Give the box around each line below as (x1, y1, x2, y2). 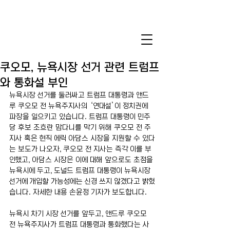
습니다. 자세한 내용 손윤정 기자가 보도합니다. (9, 188, 147, 196)
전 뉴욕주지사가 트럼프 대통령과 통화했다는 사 (9, 221, 149, 228)
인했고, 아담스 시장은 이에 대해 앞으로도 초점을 (9, 156, 155, 163)
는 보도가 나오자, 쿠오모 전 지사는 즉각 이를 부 (9, 145, 151, 152)
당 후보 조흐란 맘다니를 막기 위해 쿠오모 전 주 (9, 124, 151, 131)
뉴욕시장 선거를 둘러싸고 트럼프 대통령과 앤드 (9, 91, 149, 99)
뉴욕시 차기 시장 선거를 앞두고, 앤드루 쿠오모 (9, 210, 149, 217)
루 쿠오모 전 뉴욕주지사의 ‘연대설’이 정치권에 (9, 102, 150, 109)
